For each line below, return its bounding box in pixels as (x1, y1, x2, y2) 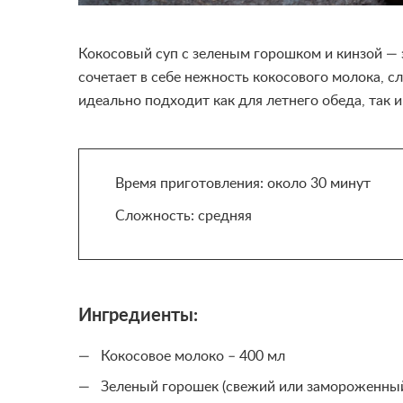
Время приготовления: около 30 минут (115, 176, 371, 191)
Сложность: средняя (115, 209, 252, 223)
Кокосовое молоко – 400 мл (101, 349, 285, 363)
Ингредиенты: (78, 307, 198, 325)
